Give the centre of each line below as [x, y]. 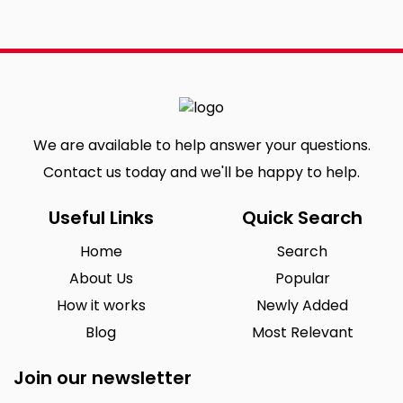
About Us [101, 278]
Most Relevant [302, 332]
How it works [101, 305]
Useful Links [101, 217]
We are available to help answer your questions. [201, 145]
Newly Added [302, 305]
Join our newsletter [103, 377]
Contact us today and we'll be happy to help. [201, 172]
